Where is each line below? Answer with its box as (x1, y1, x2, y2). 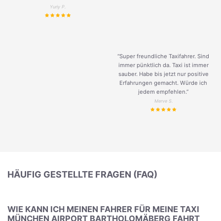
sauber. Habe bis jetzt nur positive (118, 70, 209, 77)
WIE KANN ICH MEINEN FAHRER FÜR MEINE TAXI (7, 204, 199, 215)
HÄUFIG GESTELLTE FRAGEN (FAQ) (7, 169, 157, 180)
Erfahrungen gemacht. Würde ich (119, 79, 207, 86)
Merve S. (154, 98, 173, 104)
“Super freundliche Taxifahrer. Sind (117, 52, 209, 60)
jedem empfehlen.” (138, 88, 188, 95)
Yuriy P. (50, 3, 66, 9)
